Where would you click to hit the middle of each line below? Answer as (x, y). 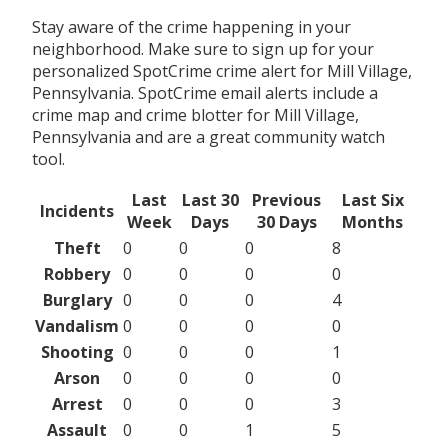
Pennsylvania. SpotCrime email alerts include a (205, 92)
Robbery (77, 273)
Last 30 (210, 199)
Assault (77, 429)
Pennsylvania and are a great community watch (208, 136)
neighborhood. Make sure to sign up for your (203, 48)
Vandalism (77, 325)
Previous (286, 199)
